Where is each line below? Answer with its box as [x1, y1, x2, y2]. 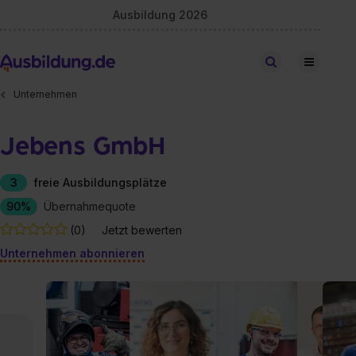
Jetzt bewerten [102, 222, 182, 237]
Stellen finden [282, 56, 344, 68]
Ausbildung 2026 [113, 7, 208, 21]
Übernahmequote [44, 199, 136, 213]
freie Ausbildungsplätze [33, 175, 167, 189]
